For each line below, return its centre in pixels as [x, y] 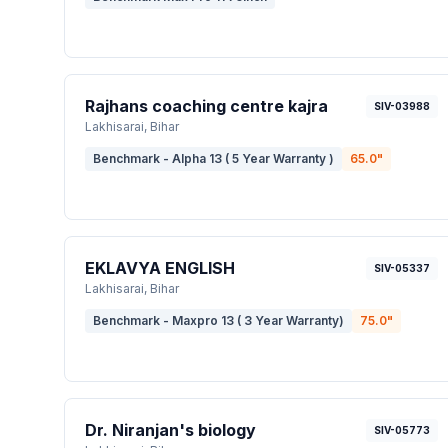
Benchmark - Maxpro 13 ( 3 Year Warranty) [218, 320]
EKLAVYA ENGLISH [160, 268]
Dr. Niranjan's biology [170, 430]
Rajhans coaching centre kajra [206, 106]
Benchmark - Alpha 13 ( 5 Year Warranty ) [213, 158]
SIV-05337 [401, 268]
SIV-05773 [401, 430]
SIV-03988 [401, 106]
